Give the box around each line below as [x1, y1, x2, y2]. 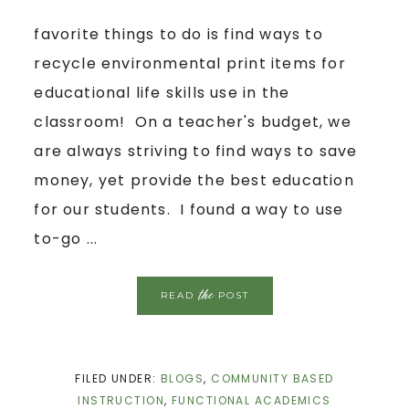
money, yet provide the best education [34, 169, 354, 191]
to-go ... [34, 227, 99, 249]
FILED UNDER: [75, 370, 162, 386]
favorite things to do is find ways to [34, 23, 323, 45]
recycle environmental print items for [34, 52, 346, 74]
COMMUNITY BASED [211, 370, 334, 386]
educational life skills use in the [34, 81, 290, 103]
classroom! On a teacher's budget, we [34, 110, 351, 132]
